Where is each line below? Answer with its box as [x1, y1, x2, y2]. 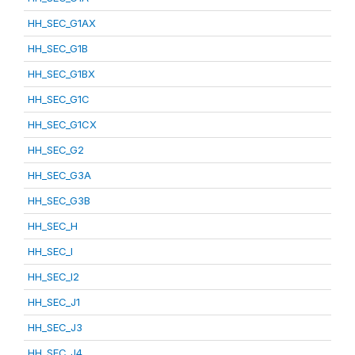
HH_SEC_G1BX [28, 67, 95, 80]
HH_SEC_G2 [28, 143, 84, 156]
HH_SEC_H [28, 219, 78, 232]
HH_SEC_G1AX [28, 17, 96, 29]
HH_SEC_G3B [28, 194, 90, 207]
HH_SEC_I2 [28, 270, 79, 283]
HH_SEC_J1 [28, 296, 80, 308]
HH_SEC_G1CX [28, 118, 97, 131]
